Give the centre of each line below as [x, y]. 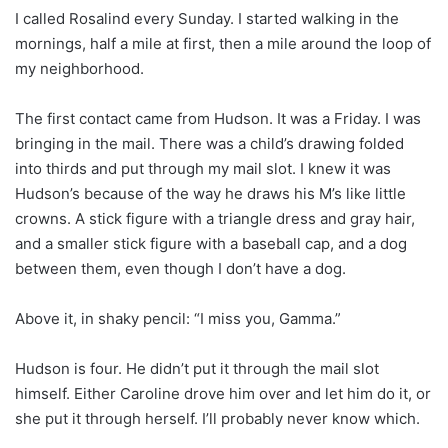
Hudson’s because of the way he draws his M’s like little [210, 193]
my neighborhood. [79, 68]
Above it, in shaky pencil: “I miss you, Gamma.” [178, 318]
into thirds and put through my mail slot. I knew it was [203, 168]
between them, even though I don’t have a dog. [180, 268]
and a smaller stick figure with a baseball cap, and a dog [211, 243]
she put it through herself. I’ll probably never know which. [217, 418]
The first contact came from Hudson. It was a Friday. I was [218, 118]
